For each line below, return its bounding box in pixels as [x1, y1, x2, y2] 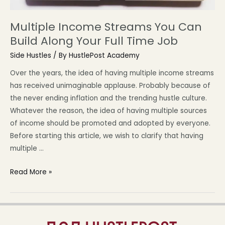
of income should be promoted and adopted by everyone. [10, 119, 210, 129]
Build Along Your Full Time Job [10, 33, 178, 49]
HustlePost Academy [69, 50, 140, 60]
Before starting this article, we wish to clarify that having [10, 131, 203, 141]
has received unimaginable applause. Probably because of [10, 81, 210, 91]
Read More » [10, 167, 52, 177]
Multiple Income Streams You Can [10, 19, 202, 35]
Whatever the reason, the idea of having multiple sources [10, 106, 207, 116]
